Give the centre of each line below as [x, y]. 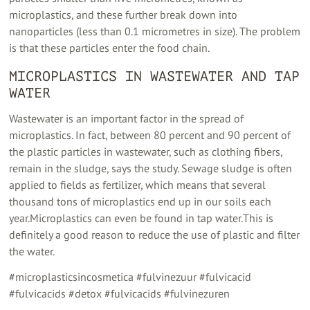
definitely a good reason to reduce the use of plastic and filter [155, 235]
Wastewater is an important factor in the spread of [127, 119]
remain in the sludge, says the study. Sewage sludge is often [151, 168]
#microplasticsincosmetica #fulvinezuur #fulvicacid [130, 277]
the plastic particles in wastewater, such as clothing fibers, [146, 152]
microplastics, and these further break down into [124, 14]
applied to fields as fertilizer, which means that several [138, 185]
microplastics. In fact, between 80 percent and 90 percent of [150, 135]
